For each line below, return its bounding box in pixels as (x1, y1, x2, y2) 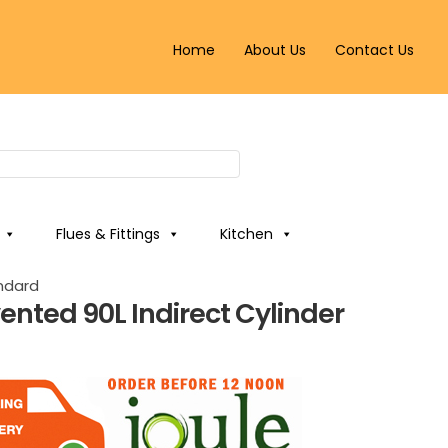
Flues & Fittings (55, 224, 160, 244)
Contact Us (334, 39, 414, 60)
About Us (243, 39, 306, 60)
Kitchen (219, 224, 273, 244)
